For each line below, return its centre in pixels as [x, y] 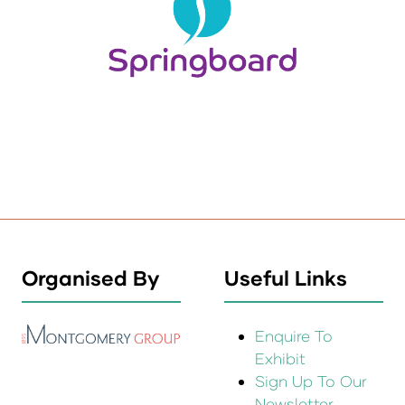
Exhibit [281, 359]
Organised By [90, 278]
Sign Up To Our [311, 381]
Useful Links [286, 278]
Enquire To [294, 336]
